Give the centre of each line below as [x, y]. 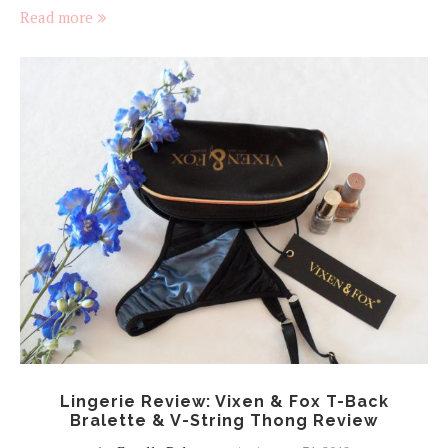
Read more [56, 17]
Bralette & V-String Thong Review [224, 420]
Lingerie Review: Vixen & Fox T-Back [224, 401]
